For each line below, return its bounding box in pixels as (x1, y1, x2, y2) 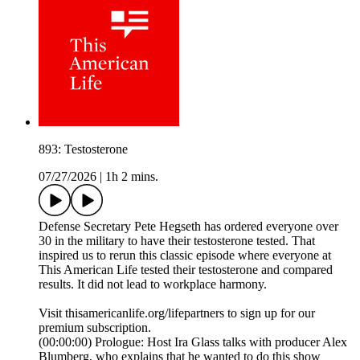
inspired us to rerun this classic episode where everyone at (39, 248, 331, 263)
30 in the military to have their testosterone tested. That (39, 234, 315, 248)
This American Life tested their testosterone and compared (39, 263, 333, 277)
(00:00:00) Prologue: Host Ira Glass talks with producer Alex (39, 335, 347, 350)
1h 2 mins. (105, 170, 158, 184)
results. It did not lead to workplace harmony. (39, 277, 267, 292)
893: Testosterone (39, 142, 128, 157)
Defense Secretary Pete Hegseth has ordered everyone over (39, 219, 338, 234)
